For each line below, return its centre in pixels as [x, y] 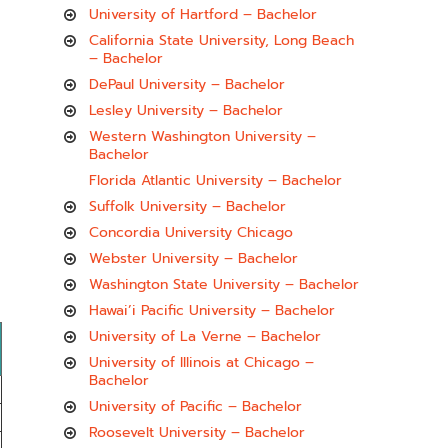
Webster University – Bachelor [193, 258]
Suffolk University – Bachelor [187, 206]
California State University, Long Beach [221, 40]
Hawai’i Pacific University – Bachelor [212, 310]
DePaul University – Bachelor [187, 84]
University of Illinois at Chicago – [201, 362]
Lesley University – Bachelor [186, 110]
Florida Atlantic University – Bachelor [215, 180]
